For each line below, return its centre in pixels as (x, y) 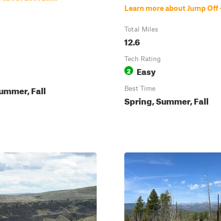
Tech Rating (143, 59)
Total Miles (141, 29)
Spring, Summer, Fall (166, 100)
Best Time (140, 88)
